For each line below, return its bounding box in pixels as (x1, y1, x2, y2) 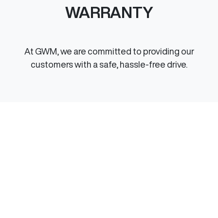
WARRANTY (65, 4, 153, 20)
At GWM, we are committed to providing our (24, 47, 194, 55)
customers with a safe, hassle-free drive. (31, 60, 187, 69)
